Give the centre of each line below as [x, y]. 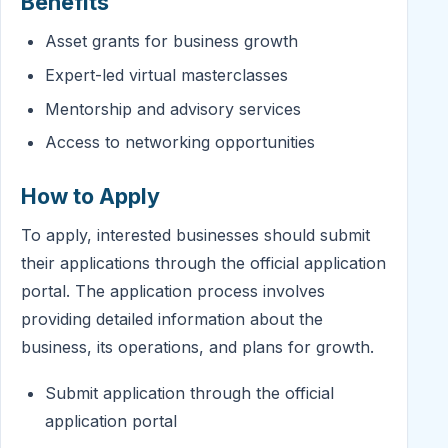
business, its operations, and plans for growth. [197, 347]
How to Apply [90, 196]
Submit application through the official [189, 392]
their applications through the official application [203, 263]
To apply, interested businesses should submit [195, 235]
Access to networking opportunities [180, 142]
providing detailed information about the [172, 319]
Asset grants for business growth [171, 41]
